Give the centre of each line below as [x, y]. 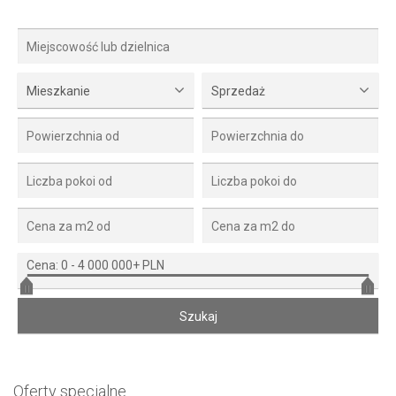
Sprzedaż [238, 91]
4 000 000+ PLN [121, 266]
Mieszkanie [58, 91]
